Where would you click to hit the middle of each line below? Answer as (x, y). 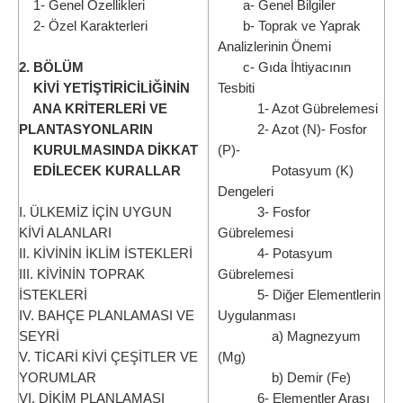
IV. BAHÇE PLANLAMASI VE (107, 316)
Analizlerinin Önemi (274, 47)
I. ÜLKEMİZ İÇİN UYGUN (95, 212)
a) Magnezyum (289, 336)
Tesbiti (236, 88)
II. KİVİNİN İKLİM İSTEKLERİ (106, 254)
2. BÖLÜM (51, 67)
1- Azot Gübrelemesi (298, 109)
